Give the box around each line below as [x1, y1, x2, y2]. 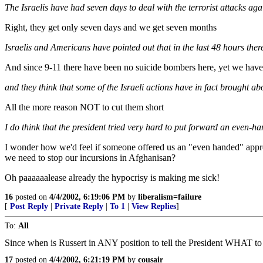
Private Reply [55, 202, 103, 211]
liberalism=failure [138, 193, 201, 201]
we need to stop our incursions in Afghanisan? [5, 153, 176, 163]
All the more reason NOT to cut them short [5, 102, 164, 112]
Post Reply [10, 202, 48, 211]
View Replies [131, 202, 176, 211]
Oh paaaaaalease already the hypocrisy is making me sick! [5, 173, 220, 183]
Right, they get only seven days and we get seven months [5, 22, 217, 32]
